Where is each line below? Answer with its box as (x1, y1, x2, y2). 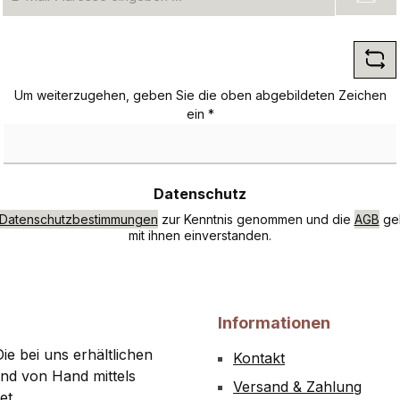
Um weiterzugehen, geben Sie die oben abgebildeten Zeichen (13, 87, 387, 103)
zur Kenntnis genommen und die (157, 212, 354, 227)
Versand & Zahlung (233, 378, 362, 396)
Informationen (218, 313, 330, 332)
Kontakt (233, 349, 285, 367)
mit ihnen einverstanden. (129, 228, 271, 243)
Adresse (3, 15, 52, 30)
